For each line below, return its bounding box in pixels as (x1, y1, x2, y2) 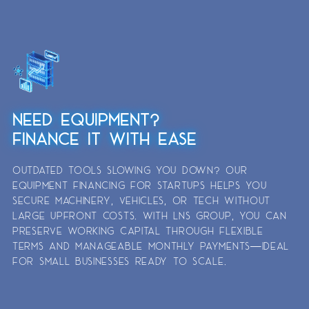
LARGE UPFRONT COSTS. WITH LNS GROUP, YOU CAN (12, 209, 287, 221)
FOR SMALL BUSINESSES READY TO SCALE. (12, 255, 227, 267)
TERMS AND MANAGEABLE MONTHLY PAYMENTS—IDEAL (12, 239, 290, 252)
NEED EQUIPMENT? (12, 109, 160, 129)
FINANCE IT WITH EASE (12, 128, 197, 148)
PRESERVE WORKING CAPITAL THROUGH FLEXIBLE (12, 224, 263, 237)
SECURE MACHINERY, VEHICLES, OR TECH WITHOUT (12, 194, 271, 206)
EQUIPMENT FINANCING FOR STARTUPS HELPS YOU (12, 179, 267, 191)
